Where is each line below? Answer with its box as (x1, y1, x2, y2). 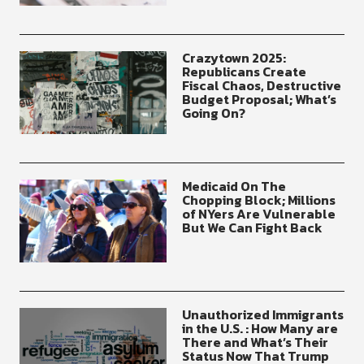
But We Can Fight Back (182, 218, 323, 238)
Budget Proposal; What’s (182, 89, 336, 110)
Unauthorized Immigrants (182, 305, 344, 325)
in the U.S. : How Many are (182, 318, 338, 339)
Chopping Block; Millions (182, 190, 336, 210)
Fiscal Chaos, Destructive (182, 76, 341, 96)
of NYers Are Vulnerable (182, 204, 336, 224)
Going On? (182, 103, 245, 123)
